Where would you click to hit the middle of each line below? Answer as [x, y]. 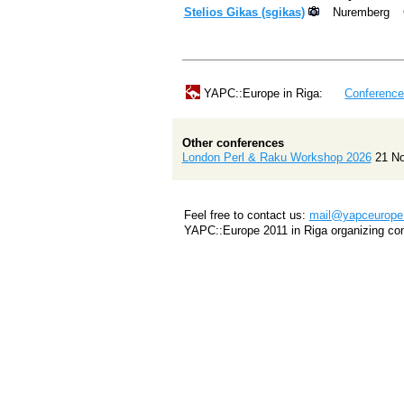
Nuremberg [361, 12]
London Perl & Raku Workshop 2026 [276, 157]
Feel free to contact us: [246, 215]
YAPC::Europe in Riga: [263, 94]
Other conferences [233, 142]
